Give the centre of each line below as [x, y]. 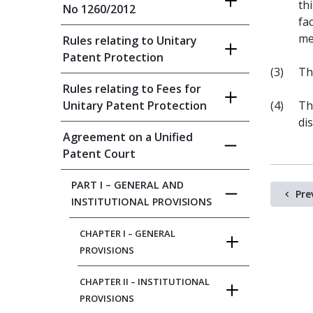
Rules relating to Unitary [130, 41]
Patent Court [99, 154]
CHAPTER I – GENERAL [128, 233]
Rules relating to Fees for [132, 89]
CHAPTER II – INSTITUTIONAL [145, 282]
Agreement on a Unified [128, 137]
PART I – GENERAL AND [128, 185]
